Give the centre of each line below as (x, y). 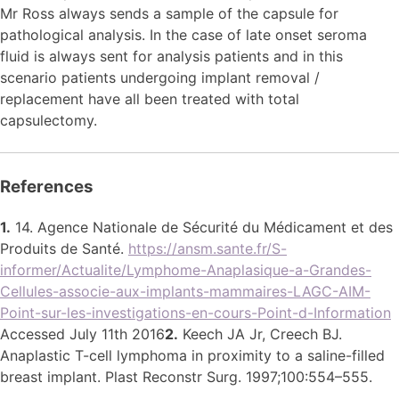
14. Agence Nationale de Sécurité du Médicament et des (202, 227)
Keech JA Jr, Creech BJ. (260, 334)
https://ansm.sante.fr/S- (208, 248)
